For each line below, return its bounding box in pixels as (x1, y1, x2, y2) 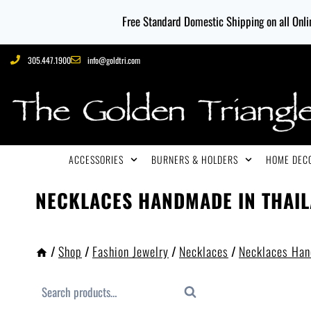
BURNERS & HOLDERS (151, 151, 238, 167)
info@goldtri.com (87, 53, 140, 66)
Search (187, 285, 221, 307)
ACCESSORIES (69, 151, 124, 167)
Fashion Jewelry (92, 242, 169, 261)
